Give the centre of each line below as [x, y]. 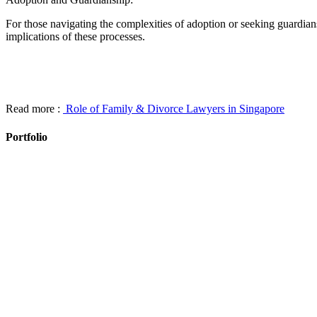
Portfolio [27, 137]
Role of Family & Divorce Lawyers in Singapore [174, 109]
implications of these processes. [75, 37]
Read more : [34, 109]
